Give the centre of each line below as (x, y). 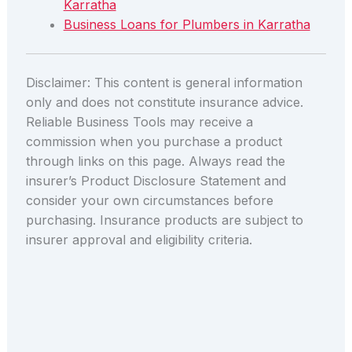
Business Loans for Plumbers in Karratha (187, 24)
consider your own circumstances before (149, 200)
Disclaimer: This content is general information (164, 82)
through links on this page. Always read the (155, 161)
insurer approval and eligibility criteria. (139, 239)
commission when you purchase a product (154, 141)
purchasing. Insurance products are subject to (164, 220)
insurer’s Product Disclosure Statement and (156, 180)
